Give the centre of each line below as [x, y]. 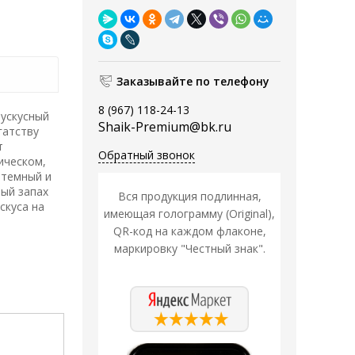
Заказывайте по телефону [193, 82]
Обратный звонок [147, 155]
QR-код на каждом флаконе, [189, 231]
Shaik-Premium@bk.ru [165, 127]
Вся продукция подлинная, [189, 197]
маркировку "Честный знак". [189, 249]
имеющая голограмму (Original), [189, 214]
